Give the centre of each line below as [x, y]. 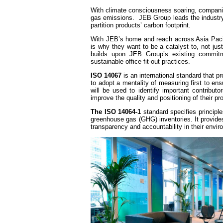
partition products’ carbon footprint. [141, 25]
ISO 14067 [107, 76]
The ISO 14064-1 [116, 112]
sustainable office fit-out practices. [140, 62]
